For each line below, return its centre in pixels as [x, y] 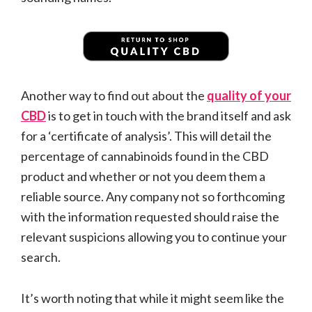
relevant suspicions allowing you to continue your [154, 236]
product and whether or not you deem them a [143, 176]
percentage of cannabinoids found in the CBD [145, 156]
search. [41, 257]
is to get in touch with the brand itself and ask [169, 115]
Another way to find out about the [114, 95]
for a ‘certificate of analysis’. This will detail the [146, 135]
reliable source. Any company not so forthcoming [153, 196]
